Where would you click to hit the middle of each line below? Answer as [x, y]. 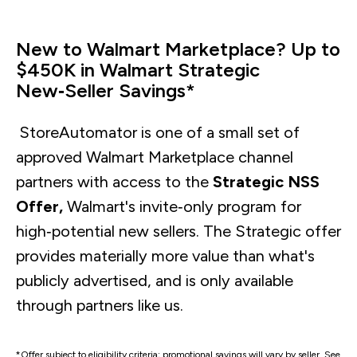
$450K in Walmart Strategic [138, 69]
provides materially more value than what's [165, 255]
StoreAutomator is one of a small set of [159, 132]
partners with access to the [114, 181]
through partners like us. [100, 305]
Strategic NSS [266, 181]
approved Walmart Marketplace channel [155, 157]
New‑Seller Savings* [106, 90]
